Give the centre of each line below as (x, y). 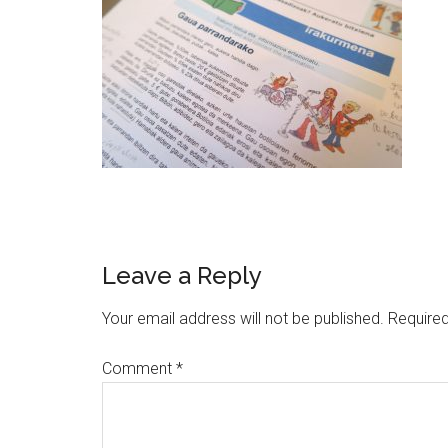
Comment (139, 368)
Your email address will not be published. (243, 318)
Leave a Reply (182, 275)
